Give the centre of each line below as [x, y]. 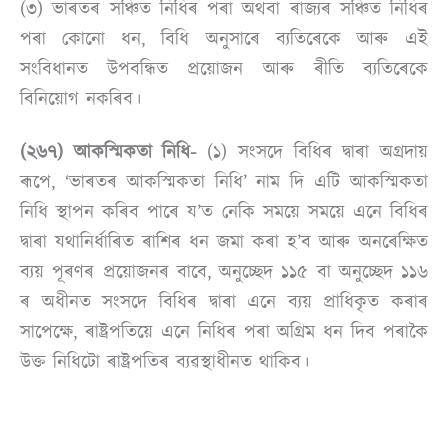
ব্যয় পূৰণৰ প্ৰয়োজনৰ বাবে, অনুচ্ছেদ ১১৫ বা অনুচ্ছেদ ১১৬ [224, 271]
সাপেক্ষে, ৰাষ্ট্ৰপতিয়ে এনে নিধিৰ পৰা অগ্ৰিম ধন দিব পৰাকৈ [224, 331]
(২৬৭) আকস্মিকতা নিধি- [108, 151]
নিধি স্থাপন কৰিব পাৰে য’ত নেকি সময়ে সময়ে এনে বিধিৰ [224, 211]
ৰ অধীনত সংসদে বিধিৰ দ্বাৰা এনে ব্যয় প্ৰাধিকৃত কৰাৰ [224, 301]
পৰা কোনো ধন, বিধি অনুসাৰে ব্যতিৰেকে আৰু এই [224, 38]
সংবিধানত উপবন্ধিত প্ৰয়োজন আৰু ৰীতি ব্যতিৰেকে [224, 68]
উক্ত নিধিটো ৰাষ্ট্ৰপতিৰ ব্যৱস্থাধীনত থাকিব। [164, 361]
